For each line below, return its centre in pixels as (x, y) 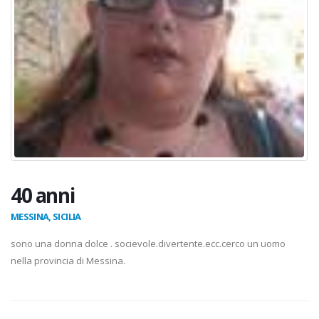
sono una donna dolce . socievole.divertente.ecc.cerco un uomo (148, 244)
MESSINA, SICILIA (46, 217)
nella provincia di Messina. (68, 261)
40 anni (43, 195)
